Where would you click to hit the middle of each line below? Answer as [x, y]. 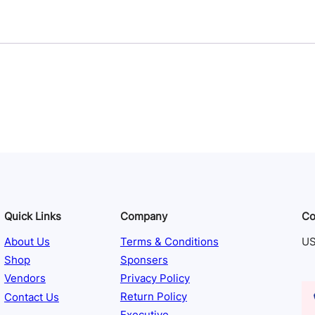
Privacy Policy [155, 279]
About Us [27, 242]
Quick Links [32, 217]
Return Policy [153, 297]
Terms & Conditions [169, 242]
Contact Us [31, 297]
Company [143, 217]
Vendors [25, 279]
